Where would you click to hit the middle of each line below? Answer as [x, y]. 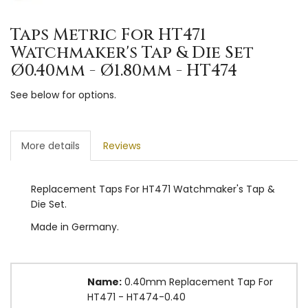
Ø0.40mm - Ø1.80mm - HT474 [124, 70]
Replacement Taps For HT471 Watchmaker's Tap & [153, 189]
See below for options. [63, 95]
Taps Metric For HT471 [108, 35]
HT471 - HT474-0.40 [136, 297]
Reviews [122, 145]
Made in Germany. [75, 227]
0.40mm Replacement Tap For [197, 282]
